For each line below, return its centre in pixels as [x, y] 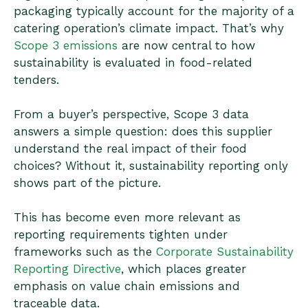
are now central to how [186, 45]
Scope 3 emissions [66, 45]
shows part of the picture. [87, 183]
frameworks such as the [85, 251]
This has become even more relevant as [127, 217]
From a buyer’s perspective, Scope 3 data [131, 114]
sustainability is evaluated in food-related [133, 62]
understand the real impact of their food [130, 148]
